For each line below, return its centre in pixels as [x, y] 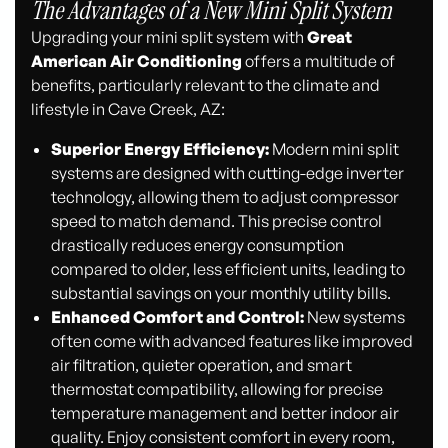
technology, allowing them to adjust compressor [224, 196]
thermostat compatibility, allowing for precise [216, 388]
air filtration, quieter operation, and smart [201, 364]
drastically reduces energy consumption [197, 244]
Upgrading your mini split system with [168, 36]
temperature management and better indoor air [224, 412]
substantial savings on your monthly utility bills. [220, 292]
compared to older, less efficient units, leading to [227, 268]
